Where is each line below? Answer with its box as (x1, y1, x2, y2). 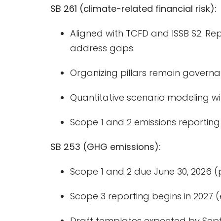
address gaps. (70, 42, 135, 55)
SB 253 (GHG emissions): (50, 141, 161, 153)
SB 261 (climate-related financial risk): (50, 2, 217, 15)
